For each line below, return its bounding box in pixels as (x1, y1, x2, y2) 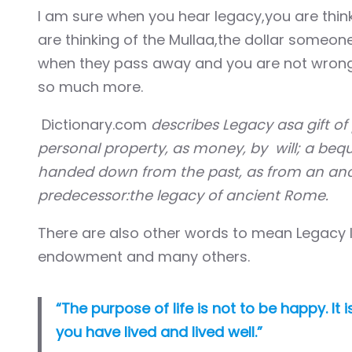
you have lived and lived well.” (55, 322, 262, 342)
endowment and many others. (38, 247, 250, 266)
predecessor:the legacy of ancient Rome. (38, 185, 328, 205)
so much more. (38, 77, 143, 97)
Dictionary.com (38, 115, 151, 134)
